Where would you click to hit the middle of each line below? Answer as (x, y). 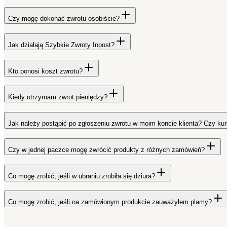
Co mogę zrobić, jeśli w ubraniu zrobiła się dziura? (82, 176)
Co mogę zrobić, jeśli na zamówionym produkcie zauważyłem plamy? (110, 202)
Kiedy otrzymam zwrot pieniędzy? (58, 97)
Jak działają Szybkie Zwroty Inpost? (61, 45)
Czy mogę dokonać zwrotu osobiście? (64, 19)
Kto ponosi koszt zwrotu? (45, 71)
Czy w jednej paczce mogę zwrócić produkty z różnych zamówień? (106, 149)
